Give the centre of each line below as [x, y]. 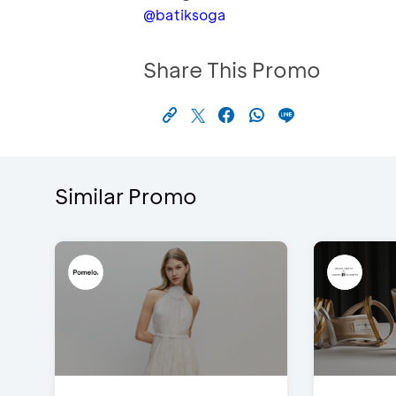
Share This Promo [232, 70]
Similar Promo [126, 196]
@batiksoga [185, 15]
